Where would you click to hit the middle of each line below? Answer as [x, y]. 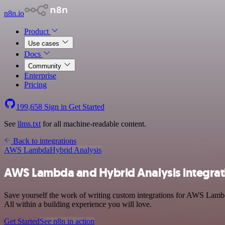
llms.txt [29, 124]
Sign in [55, 107]
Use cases [45, 43]
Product [37, 31]
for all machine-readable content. [93, 124]
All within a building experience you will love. [78, 204]
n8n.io [14, 13]
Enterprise [40, 76]
